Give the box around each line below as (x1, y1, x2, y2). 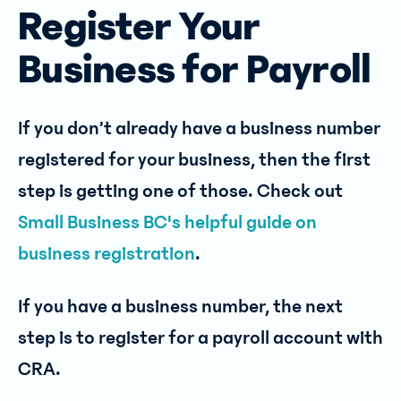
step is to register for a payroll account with (18, 327, 383, 349)
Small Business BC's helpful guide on (18, 211, 317, 234)
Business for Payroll (18, 46, 371, 93)
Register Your (18, 3, 260, 50)
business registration (18, 243, 195, 265)
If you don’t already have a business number (18, 117, 380, 140)
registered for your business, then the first (18, 149, 371, 171)
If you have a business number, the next (18, 295, 343, 318)
